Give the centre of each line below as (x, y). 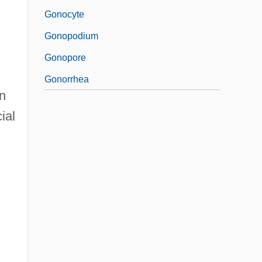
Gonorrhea (67, 79)
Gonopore (65, 57)
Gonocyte (64, 14)
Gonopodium (71, 36)
